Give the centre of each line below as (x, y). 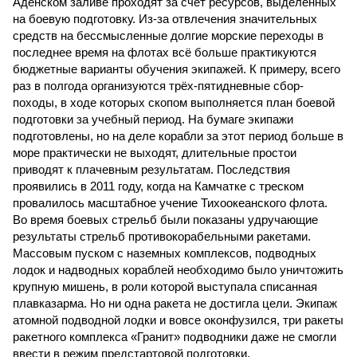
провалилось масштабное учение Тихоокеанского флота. (170, 203)
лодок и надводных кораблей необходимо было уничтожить (178, 270)
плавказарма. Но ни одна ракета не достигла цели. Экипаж (175, 303)
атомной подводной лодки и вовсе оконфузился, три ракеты (178, 320)
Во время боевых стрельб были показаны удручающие (165, 220)
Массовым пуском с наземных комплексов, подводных (165, 253)
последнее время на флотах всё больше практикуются (165, 52)
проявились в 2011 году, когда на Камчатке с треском (158, 186)
